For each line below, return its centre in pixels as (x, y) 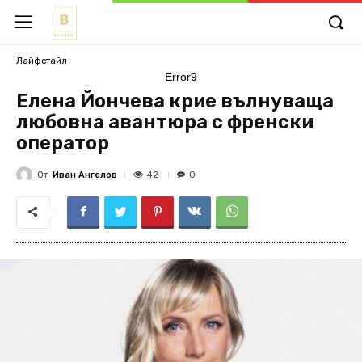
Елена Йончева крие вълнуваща (175, 101)
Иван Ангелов (85, 175)
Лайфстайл (42, 61)
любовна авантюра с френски (165, 122)
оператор (63, 143)
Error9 (181, 77)
